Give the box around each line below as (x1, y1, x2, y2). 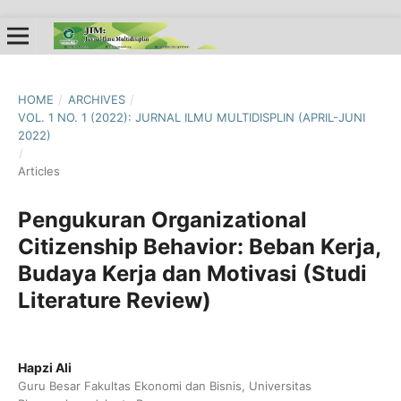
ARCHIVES (67, 91, 125, 107)
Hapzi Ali (17, 359, 72, 375)
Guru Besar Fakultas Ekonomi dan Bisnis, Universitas (17, 378, 311, 393)
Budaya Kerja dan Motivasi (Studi (17, 260, 367, 286)
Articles (17, 163, 60, 178)
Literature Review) (17, 286, 211, 313)
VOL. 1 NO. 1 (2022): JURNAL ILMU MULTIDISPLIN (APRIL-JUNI (17, 109, 365, 124)
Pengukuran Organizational (17, 206, 307, 233)
